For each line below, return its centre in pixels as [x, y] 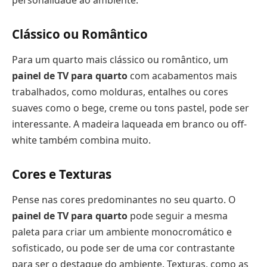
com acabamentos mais [182, 76]
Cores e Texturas [62, 174]
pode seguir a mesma [178, 216]
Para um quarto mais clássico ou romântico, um [120, 60]
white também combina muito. [81, 140]
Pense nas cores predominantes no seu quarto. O [124, 200]
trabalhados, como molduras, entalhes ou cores [120, 92]
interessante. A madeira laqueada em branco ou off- [129, 124]
